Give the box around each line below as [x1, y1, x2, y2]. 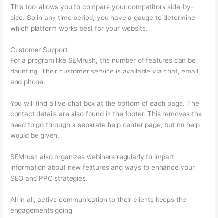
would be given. [10, 131, 60, 140]
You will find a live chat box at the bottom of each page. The [10, 99, 200, 108]
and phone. [10, 78, 46, 86]
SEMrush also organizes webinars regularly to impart [10, 153, 175, 161]
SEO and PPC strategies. [10, 174, 88, 182]
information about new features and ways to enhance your [10, 163, 195, 172]
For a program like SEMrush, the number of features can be [10, 56, 196, 65]
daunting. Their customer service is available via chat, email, [10, 67, 200, 75]
